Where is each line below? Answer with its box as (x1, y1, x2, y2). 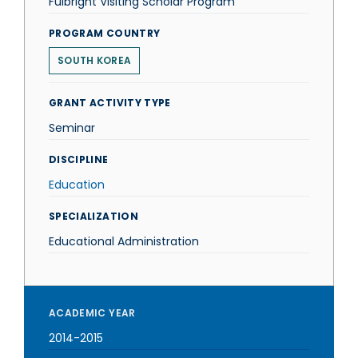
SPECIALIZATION (49, 209, 138, 223)
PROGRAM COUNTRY (49, 26, 161, 40)
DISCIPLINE (49, 153, 109, 166)
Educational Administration (49, 233, 199, 249)
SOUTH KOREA (58, 54, 132, 67)
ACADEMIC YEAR (49, 306, 136, 320)
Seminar (49, 120, 95, 136)
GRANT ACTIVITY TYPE (49, 96, 171, 109)
